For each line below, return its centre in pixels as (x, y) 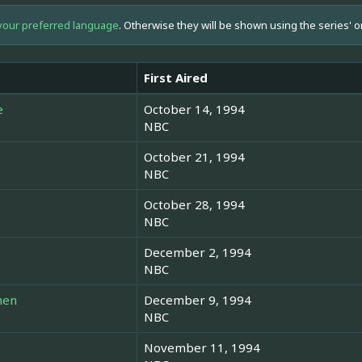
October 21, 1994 (194, 157)
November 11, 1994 (202, 348)
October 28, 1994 (194, 205)
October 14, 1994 (194, 109)
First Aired (176, 78)
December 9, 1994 (198, 300)
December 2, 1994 (198, 253)
